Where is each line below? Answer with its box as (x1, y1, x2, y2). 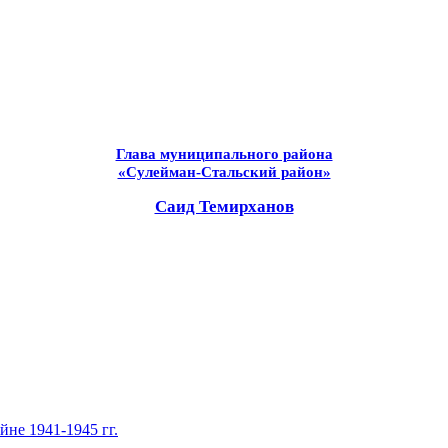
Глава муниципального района (115, 146, 333, 163)
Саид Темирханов (154, 197, 294, 217)
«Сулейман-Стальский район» (117, 164, 331, 181)
